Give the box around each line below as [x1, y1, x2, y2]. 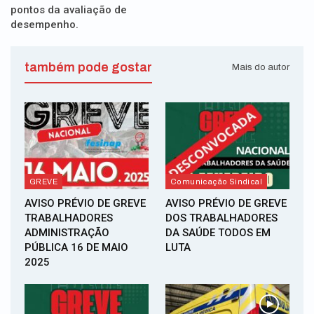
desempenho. [11, 18, 78, 31]
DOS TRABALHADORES [165, 211, 278, 224]
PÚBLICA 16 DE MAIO [25, 240, 128, 254]
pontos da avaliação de [11, 3, 127, 16]
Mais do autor [232, 61, 289, 72]
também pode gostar [25, 60, 152, 74]
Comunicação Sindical [170, 177, 262, 186]
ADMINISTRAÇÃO [25, 226, 109, 239]
